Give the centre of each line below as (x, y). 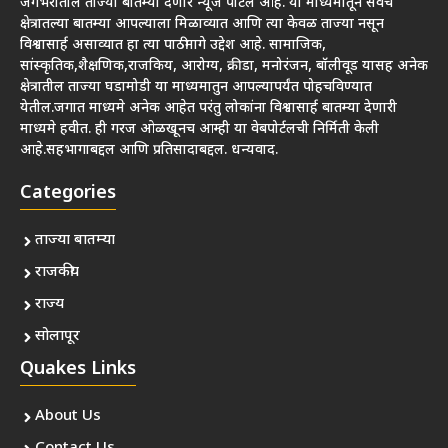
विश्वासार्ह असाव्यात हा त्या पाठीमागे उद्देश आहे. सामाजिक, (173, 46)
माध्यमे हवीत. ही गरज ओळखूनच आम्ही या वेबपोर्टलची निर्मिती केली (199, 130)
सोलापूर (57, 337)
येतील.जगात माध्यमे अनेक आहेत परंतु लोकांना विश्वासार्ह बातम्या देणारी (208, 109)
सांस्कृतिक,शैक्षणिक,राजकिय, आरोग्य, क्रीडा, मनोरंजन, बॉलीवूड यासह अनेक (224, 67)
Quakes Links (78, 370)
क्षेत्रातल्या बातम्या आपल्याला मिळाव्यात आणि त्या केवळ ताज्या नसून (202, 25)
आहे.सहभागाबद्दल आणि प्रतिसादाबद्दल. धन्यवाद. (149, 151)
